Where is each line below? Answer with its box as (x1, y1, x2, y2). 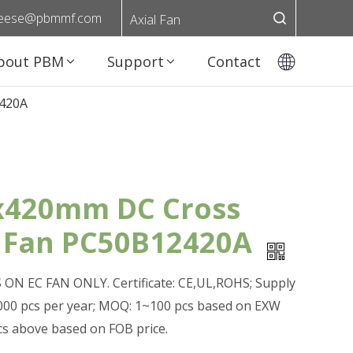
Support (107, 52, 164, 71)
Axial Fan (130, 11, 180, 28)
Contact (207, 52, 261, 71)
